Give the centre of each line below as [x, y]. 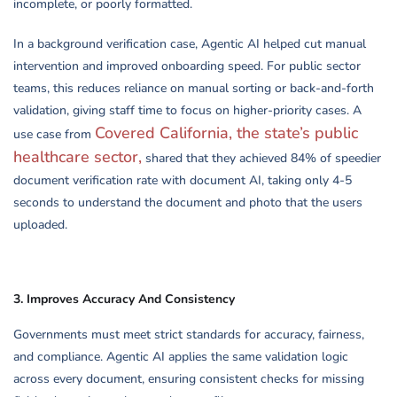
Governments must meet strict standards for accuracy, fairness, [189, 335]
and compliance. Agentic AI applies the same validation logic [181, 357]
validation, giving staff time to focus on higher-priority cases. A [187, 111]
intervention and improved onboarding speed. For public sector [187, 66]
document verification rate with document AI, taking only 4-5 [183, 181]
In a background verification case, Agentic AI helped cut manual [190, 44]
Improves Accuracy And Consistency [131, 300]
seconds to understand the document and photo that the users [188, 203]
